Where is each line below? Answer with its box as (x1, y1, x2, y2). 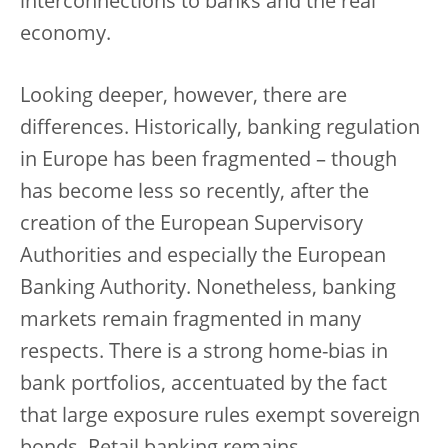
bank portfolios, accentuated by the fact (20, 374, 387, 395)
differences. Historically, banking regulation (20, 118, 420, 139)
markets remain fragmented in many (20, 310, 361, 331)
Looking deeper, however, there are (20, 86, 347, 107)
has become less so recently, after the (20, 182, 369, 203)
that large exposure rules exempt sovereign (20, 406, 420, 427)
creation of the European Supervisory (20, 214, 363, 235)
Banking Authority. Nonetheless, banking (20, 278, 396, 299)
